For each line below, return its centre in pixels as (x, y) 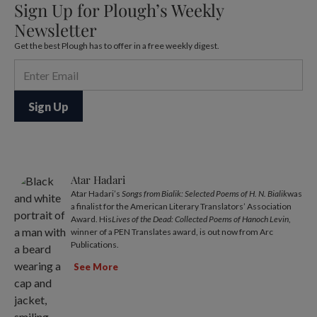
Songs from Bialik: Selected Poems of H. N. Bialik (204, 194)
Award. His (91, 219)
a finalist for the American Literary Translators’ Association (181, 207)
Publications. (95, 245)
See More (96, 266)
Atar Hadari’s (96, 194)
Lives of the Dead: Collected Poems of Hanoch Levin (200, 219)
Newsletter (56, 30)
